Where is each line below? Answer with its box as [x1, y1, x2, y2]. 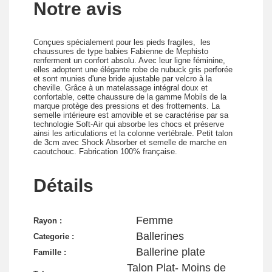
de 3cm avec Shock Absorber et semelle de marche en [33, 137, 226, 147]
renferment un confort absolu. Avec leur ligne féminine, [33, 55, 225, 65]
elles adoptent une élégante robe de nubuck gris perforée [33, 64, 233, 74]
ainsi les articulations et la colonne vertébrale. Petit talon [33, 128, 233, 138]
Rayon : [33, 216, 62, 225]
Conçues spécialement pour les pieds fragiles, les [33, 37, 211, 47]
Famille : [33, 247, 66, 257]
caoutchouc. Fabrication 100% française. [33, 146, 177, 156]
